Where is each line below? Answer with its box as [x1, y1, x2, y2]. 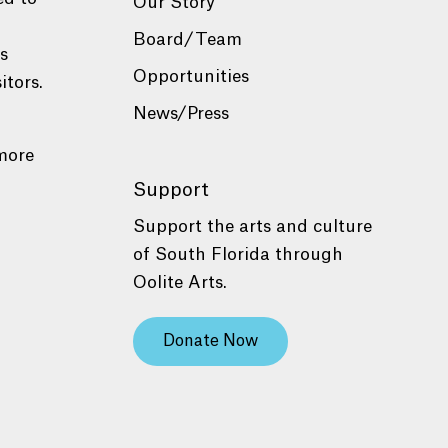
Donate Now [162, 333, 258, 350]
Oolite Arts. [132, 274, 227, 292]
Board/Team [132, 31, 242, 49]
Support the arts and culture [132, 218, 372, 236]
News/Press [132, 105, 229, 123]
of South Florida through [132, 246, 343, 264]
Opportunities [132, 68, 249, 86]
